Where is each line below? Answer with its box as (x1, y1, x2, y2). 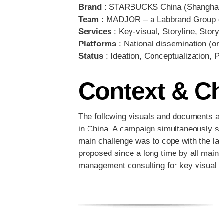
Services (78, 27, 111, 37)
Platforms (78, 39, 116, 49)
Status (78, 51, 103, 61)
